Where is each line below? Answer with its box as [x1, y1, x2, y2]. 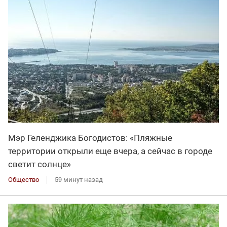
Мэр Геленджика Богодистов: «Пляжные [8, 132, 172, 143]
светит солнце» [8, 159, 71, 169]
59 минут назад [55, 175, 103, 183]
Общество [8, 175, 39, 183]
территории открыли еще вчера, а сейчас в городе [8, 145, 212, 156]
